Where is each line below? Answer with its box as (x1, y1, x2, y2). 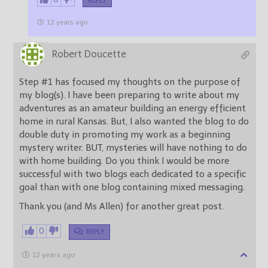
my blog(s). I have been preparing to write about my (19, 89, 239, 100)
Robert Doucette (52, 48, 126, 60)
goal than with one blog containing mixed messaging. (19, 181, 245, 193)
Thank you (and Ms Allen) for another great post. (19, 200, 224, 212)
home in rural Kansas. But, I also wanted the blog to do (19, 115, 249, 127)
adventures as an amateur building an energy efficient (19, 102, 246, 114)
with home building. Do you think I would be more (19, 155, 105, 166)
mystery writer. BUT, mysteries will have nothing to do (19, 142, 247, 153)
